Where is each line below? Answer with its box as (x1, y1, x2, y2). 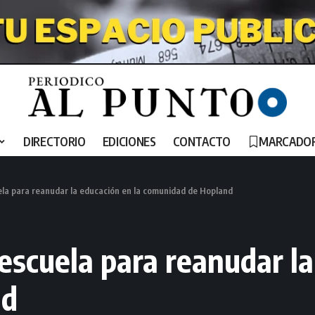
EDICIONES (102, 134, 156, 150)
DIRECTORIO (22, 134, 86, 150)
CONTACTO (172, 134, 231, 150)
